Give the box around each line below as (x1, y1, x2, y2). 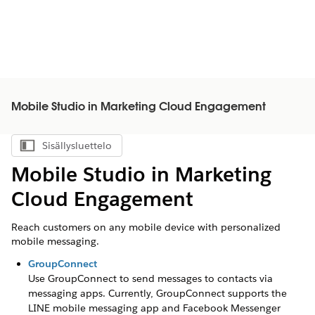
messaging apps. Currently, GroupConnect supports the (28, 287, 287, 300)
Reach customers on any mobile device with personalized (11, 221, 281, 233)
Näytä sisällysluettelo (65, 143, 153, 155)
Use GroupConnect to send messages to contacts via (28, 272, 273, 285)
